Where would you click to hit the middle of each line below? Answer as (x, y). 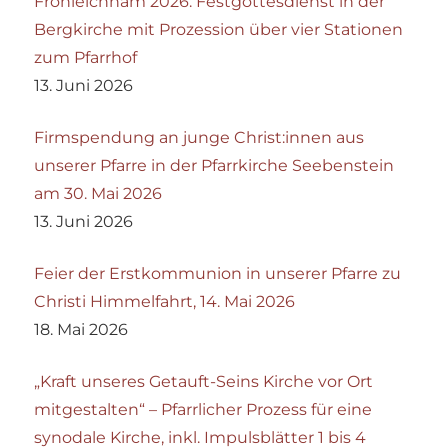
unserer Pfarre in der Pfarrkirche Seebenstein (214, 166)
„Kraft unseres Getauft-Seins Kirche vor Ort (204, 382)
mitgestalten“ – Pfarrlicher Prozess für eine (203, 410)
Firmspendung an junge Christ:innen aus (199, 138)
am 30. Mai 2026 (98, 194)
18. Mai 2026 (81, 330)
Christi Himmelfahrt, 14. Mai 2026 (165, 302)
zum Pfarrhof (86, 58)
